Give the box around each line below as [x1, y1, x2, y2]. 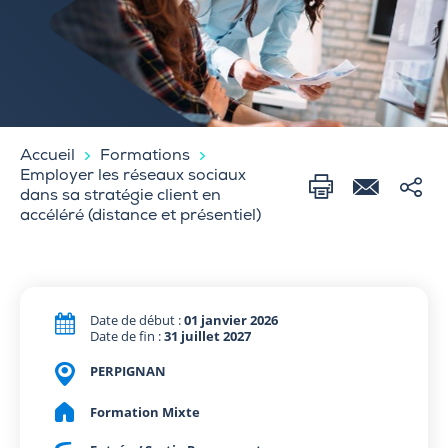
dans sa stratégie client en [20, 188, 221, 205]
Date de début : [90, 310, 184, 329]
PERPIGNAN [90, 361, 166, 380]
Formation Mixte [90, 402, 200, 421]
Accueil [20, 148, 75, 165]
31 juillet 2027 [164, 326, 251, 345]
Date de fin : [90, 326, 164, 345]
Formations [100, 148, 190, 165]
